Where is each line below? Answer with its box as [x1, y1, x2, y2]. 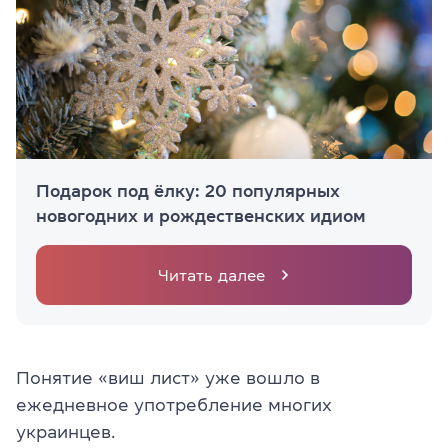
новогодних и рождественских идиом [36, 207, 366, 226]
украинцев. [16, 423, 115, 442]
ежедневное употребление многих [16, 396, 332, 415]
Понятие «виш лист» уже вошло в [16, 369, 320, 388]
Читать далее [158, 267, 265, 284]
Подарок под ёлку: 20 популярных [36, 182, 340, 201]
